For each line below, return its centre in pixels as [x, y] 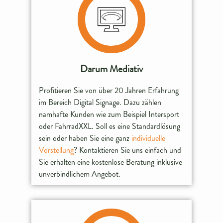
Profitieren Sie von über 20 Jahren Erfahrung [109, 90]
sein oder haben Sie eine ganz [85, 138]
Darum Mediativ [111, 69]
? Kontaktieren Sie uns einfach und [128, 150]
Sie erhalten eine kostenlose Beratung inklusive [111, 162]
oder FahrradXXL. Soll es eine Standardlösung [110, 126]
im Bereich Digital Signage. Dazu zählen [100, 102]
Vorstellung [56, 150]
